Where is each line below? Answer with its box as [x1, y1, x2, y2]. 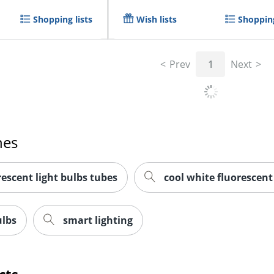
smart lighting [63, 213, 133, 228]
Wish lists [136, 13, 177, 25]
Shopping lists [33, 13, 93, 25]
